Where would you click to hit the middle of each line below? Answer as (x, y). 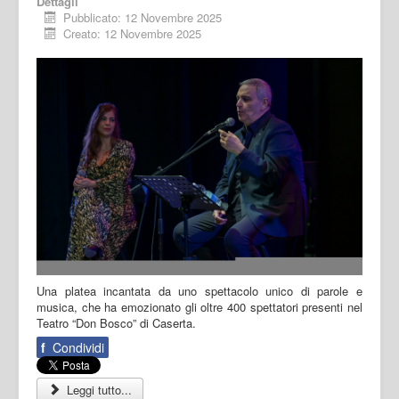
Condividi (77, 347)
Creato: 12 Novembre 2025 (133, 34)
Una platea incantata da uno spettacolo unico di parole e (199, 290)
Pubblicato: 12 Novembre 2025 (143, 18)
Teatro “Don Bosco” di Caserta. (116, 322)
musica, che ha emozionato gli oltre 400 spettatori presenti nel (199, 306)
